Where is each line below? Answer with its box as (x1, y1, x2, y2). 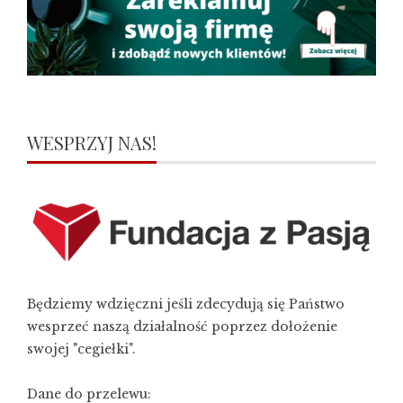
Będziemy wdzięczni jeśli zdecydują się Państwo (27, 295, 345, 312)
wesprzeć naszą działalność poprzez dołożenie (27, 318, 337, 335)
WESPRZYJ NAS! (27, 130, 157, 156)
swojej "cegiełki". (27, 340, 136, 357)
